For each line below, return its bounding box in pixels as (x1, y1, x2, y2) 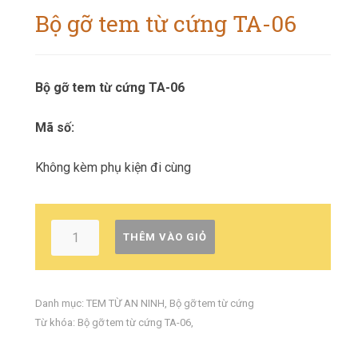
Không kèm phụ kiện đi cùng (35, 160, 191, 175)
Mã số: (35, 120, 74, 135)
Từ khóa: (35, 316, 78, 328)
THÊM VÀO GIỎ (123, 231, 207, 243)
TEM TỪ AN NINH (86, 297, 165, 309)
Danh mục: (35, 297, 86, 309)
